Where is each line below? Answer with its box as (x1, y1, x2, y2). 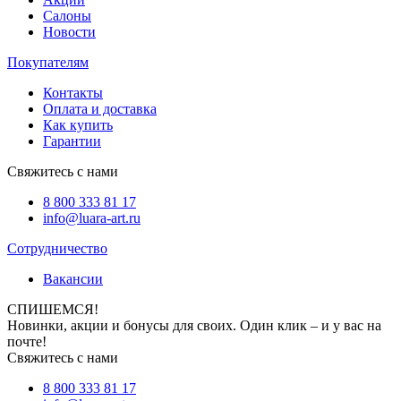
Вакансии (43, 271, 103, 287)
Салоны (43, 8, 91, 24)
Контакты (43, 85, 103, 101)
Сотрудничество (7, 241, 107, 257)
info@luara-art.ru (43, 210, 141, 226)
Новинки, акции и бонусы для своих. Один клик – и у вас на (7, 318, 381, 334)
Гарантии (43, 133, 101, 149)
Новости (43, 24, 96, 40)
